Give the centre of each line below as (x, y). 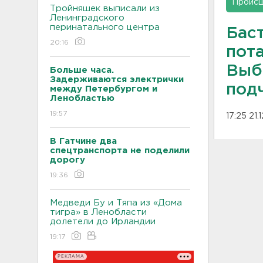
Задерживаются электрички (117, 79)
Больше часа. (82, 70)
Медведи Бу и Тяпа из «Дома (116, 203)
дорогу (68, 160)
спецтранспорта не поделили (120, 150)
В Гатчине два (83, 141)
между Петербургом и (104, 89)
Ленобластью (84, 98)
